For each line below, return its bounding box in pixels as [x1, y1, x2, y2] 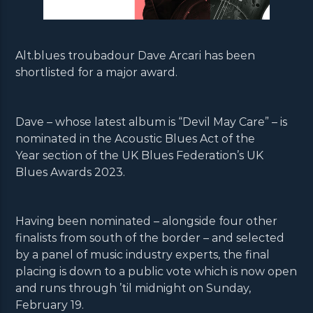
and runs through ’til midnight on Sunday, [15, 281, 252, 295]
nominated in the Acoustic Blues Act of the [15, 131, 256, 145]
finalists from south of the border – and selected [15, 231, 285, 245]
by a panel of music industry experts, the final [15, 247, 270, 261]
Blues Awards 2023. [15, 165, 126, 179]
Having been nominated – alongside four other [15, 214, 278, 228]
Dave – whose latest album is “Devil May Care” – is [15, 115, 288, 129]
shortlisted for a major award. [15, 66, 178, 80]
